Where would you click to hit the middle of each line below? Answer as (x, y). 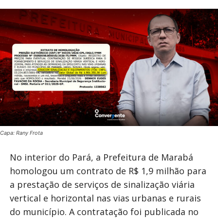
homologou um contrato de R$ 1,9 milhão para (108, 171)
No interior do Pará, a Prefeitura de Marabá (101, 157)
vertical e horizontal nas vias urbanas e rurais (105, 198)
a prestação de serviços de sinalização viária (102, 185)
